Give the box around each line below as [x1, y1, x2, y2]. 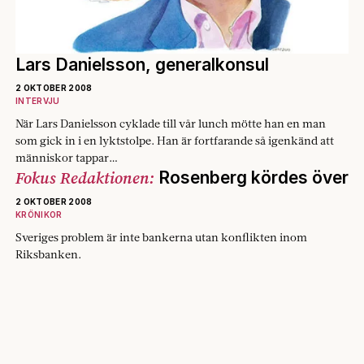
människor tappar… [15, 150, 118, 166]
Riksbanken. [15, 247, 81, 262]
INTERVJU [15, 96, 60, 106]
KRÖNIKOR [15, 210, 63, 220]
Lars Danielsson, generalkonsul [15, 54, 269, 76]
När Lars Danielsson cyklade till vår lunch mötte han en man [15, 116, 326, 132]
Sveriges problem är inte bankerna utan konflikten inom [15, 230, 307, 245]
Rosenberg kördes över [158, 167, 349, 188]
